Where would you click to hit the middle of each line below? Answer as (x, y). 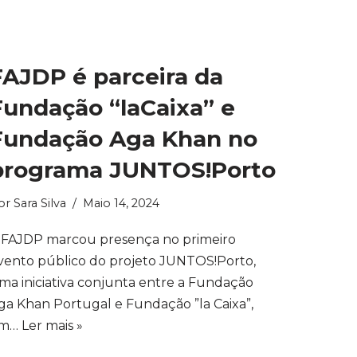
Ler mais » (52, 326)
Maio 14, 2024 (121, 203)
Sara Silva (40, 203)
